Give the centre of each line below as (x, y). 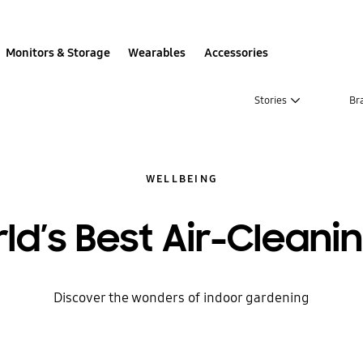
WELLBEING (181, 179)
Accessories (236, 52)
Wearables (157, 52)
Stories (271, 100)
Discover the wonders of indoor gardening (181, 297)
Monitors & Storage (58, 52)
